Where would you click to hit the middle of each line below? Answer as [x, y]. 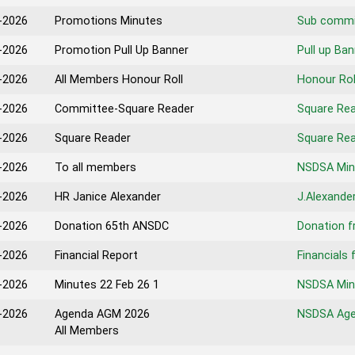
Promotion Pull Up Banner [122, 50]
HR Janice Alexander [108, 197]
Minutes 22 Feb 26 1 [107, 285]
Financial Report [96, 256]
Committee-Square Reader [124, 109]
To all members [95, 168]
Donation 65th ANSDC [112, 226]
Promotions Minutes [109, 21]
